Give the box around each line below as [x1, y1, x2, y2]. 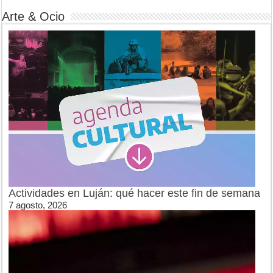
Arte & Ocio [2, 9, 65, 23]
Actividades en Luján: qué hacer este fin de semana [9, 187, 261, 200]
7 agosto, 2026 [9, 200, 68, 211]
